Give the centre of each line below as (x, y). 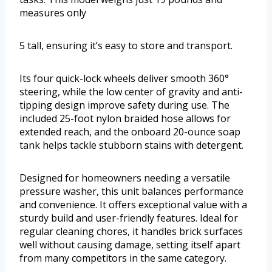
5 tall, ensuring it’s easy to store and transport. (126, 46)
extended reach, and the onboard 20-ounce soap (130, 132)
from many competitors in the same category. (123, 258)
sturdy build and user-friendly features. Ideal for (129, 218)
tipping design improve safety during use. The (124, 105)
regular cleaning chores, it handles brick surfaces (131, 232)
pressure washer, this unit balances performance (131, 192)
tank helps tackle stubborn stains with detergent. (131, 145)
